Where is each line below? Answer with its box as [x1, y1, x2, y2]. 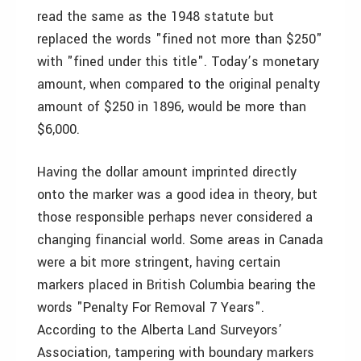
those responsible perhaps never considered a [37, 208, 313, 226]
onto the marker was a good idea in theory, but [37, 185, 317, 204]
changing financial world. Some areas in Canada [37, 230, 323, 249]
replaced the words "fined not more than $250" [37, 30, 322, 48]
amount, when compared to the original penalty [37, 75, 320, 93]
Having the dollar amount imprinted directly [37, 163, 297, 181]
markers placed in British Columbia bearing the [37, 276, 316, 294]
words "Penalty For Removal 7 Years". [37, 298, 264, 317]
